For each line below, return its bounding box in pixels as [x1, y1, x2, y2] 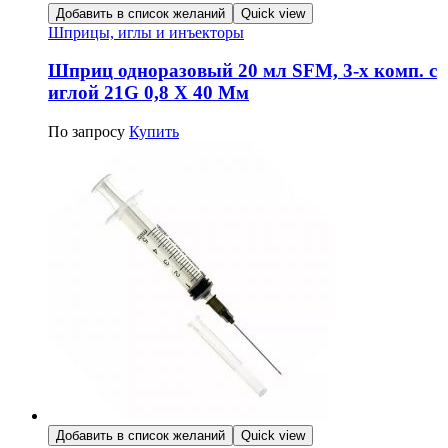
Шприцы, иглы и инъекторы [48, 23, 244, 41]
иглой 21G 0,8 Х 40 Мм [48, 82, 249, 104]
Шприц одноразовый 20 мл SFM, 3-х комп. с [48, 60, 437, 82]
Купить [129, 123, 179, 141]
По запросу [48, 123, 125, 141]
